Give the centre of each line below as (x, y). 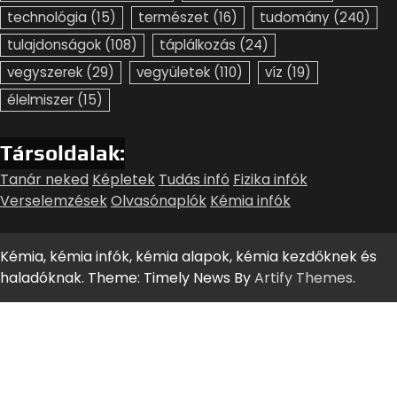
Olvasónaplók (159, 200)
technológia (47, 17)
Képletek (124, 179)
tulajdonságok (54, 44)
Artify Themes (304, 277)
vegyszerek (45, 72)
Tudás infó (194, 179)
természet (174, 17)
